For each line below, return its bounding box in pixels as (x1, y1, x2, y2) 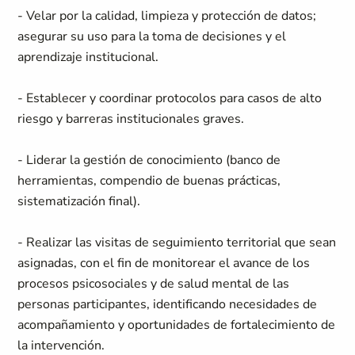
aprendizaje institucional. (17, 48, 159, 66)
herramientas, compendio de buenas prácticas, (17, 172, 281, 189)
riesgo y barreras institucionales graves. (17, 110, 245, 128)
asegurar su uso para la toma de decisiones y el (17, 28, 287, 45)
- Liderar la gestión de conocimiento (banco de (17, 151, 281, 169)
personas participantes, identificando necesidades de (17, 296, 318, 313)
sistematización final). (17, 193, 141, 210)
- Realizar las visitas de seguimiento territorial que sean (17, 234, 337, 251)
